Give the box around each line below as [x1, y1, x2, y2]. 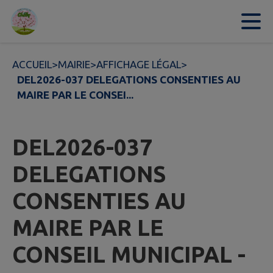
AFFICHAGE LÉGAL [96, 58, 181, 70]
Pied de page [176, 15, 238, 27]
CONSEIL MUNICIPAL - [12, 242, 246, 268]
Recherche [115, 15, 164, 27]
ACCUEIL [12, 58, 52, 70]
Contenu [24, 15, 65, 27]
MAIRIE [58, 58, 90, 70]
